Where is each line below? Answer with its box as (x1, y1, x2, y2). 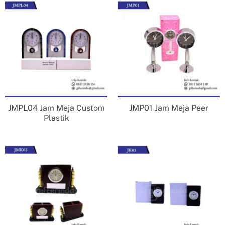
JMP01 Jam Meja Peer (129, 103, 208, 113)
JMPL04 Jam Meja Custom (8, 103, 105, 113)
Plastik (43, 113, 69, 123)
